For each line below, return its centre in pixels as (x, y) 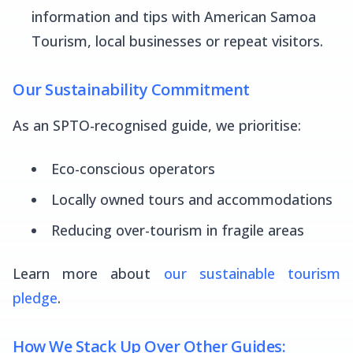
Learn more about (88, 273)
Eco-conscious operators (133, 169)
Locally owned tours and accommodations (192, 199)
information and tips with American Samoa (174, 17)
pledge (35, 298)
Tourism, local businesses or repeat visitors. (177, 41)
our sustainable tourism (252, 273)
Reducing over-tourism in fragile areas (178, 230)
